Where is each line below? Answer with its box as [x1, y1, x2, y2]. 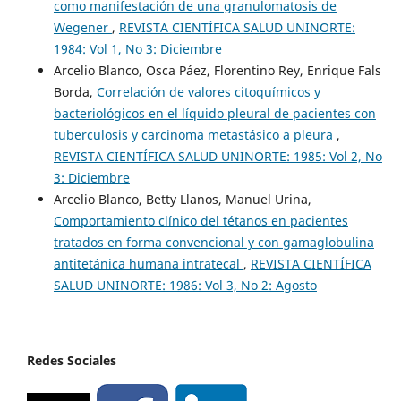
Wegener [53, 19, 112, 37]
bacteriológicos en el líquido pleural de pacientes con [53, 105, 376, 123]
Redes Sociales [27, 352, 116, 370]
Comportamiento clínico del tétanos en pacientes [53, 212, 348, 230]
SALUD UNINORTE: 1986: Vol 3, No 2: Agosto [53, 277, 317, 294]
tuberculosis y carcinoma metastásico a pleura [53, 126, 337, 144]
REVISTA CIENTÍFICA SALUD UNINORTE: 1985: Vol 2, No [53, 148, 382, 166]
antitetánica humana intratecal [53, 255, 243, 273]
